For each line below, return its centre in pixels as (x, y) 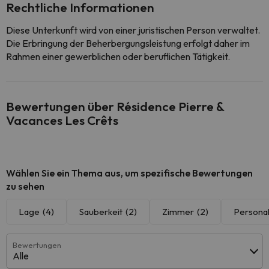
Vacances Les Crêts (62, 120)
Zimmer (178, 212)
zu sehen (25, 186)
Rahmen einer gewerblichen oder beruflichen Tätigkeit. (118, 56)
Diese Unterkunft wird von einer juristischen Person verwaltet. (133, 30)
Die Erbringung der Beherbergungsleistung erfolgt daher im (128, 43)
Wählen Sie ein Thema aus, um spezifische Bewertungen (129, 173)
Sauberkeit (101, 212)
